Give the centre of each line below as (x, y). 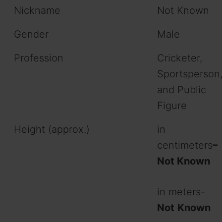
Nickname (37, 11)
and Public (182, 90)
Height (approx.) (52, 130)
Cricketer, (180, 58)
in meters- (181, 192)
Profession (39, 58)
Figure (172, 106)
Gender (31, 34)
